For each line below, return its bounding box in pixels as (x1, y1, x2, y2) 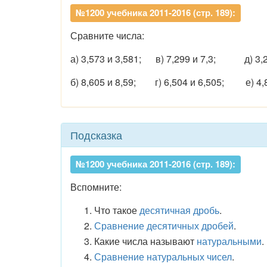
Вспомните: (70, 180, 122, 194)
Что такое (94, 203, 139, 217)
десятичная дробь (139, 203, 219, 217)
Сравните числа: (70, 29, 144, 42)
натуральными (197, 234, 262, 248)
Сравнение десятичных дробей (94, 219, 234, 232)
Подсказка (70, 127, 122, 142)
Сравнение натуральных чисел (94, 250, 232, 263)
